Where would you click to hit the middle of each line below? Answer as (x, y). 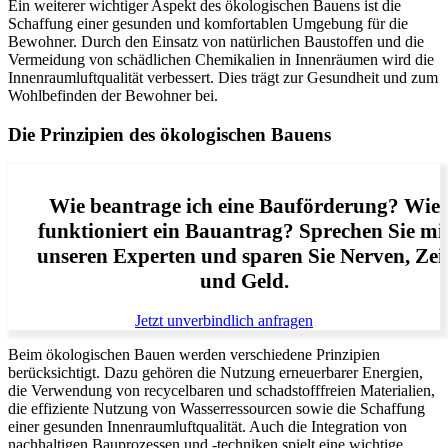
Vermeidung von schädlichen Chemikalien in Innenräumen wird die (221, 59)
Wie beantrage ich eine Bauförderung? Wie (244, 205)
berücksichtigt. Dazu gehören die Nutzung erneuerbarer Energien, (215, 372)
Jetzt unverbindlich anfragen (224, 320)
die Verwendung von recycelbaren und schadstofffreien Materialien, (221, 390)
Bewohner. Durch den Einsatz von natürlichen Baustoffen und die (216, 41)
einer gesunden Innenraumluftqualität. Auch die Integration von (207, 426)
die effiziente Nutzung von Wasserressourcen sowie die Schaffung (216, 408)
